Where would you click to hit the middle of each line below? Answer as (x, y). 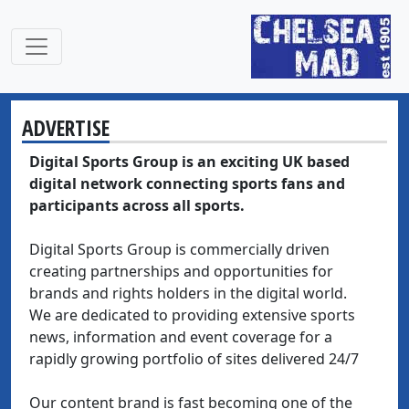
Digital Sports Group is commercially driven (179, 249)
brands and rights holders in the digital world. (188, 293)
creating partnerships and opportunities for (181, 271)
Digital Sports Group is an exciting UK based (189, 162)
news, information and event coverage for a (181, 337)
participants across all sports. (137, 205)
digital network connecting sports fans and (187, 184)
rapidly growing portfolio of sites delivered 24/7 (194, 359)
